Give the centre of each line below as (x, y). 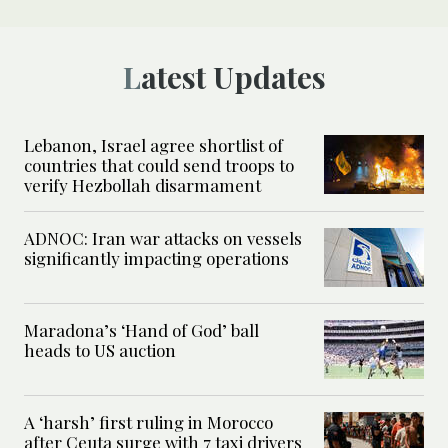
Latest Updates (233, 77)
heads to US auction (100, 350)
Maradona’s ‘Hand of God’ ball (141, 330)
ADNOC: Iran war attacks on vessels (163, 238)
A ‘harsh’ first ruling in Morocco (148, 422)
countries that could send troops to (159, 165)
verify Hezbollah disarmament (142, 185)
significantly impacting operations (156, 258)
